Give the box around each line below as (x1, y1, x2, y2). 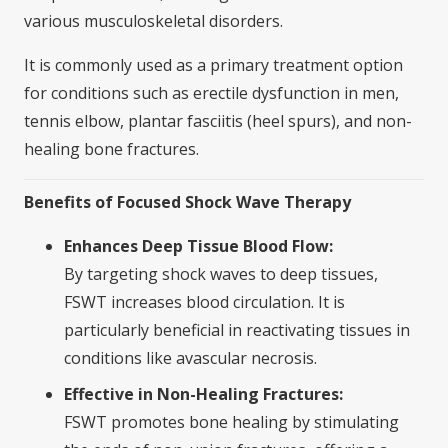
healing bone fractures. (24, 137, 199, 160)
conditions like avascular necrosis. (64, 346, 317, 369)
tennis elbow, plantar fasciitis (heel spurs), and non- (24, 109, 412, 132)
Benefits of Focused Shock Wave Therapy (24, 190, 351, 213)
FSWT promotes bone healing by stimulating (64, 410, 399, 433)
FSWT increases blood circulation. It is (64, 290, 345, 313)
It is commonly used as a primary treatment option (24, 53, 403, 76)
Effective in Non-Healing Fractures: (64, 382, 343, 405)
